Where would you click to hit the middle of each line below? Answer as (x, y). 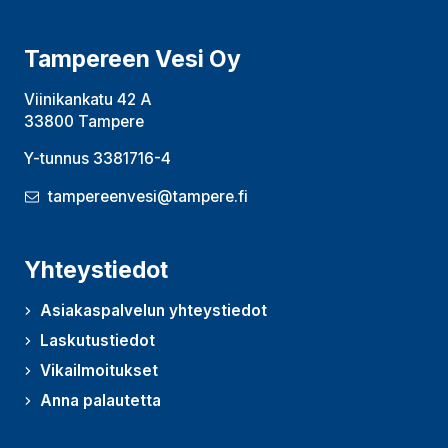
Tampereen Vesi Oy (132, 58)
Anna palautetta (100, 401)
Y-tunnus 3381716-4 (97, 159)
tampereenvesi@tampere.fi (148, 197)
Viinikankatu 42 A (88, 99)
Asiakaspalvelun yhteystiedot (153, 311)
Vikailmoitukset (99, 371)
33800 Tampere (84, 121)
